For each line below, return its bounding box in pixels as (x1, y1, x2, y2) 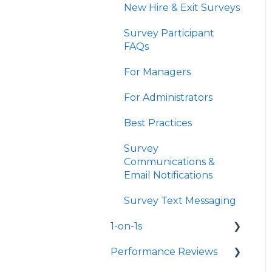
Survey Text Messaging (124, 194, 236, 206)
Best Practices (124, 117, 192, 129)
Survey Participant (124, 27, 214, 39)
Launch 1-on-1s (124, 245, 195, 257)
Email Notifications (124, 169, 212, 181)
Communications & (124, 155, 215, 168)
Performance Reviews (110, 245, 217, 257)
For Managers (124, 66, 191, 78)
